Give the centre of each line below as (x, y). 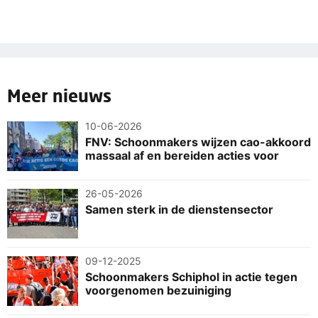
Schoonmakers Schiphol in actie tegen (191, 276)
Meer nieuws (59, 95)
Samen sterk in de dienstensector (179, 209)
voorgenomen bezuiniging (158, 290)
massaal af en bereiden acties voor (182, 155)
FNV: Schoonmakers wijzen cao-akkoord (198, 142)
